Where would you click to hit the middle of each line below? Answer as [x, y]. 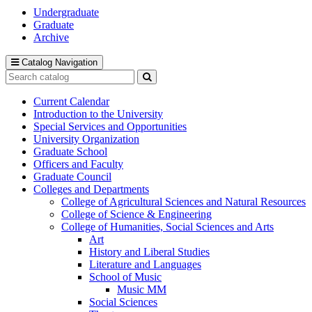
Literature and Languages [145, 264]
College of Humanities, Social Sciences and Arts [167, 226]
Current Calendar [71, 101]
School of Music [125, 276]
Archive [51, 37]
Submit [161, 86]
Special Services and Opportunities [110, 126]
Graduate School [70, 151]
